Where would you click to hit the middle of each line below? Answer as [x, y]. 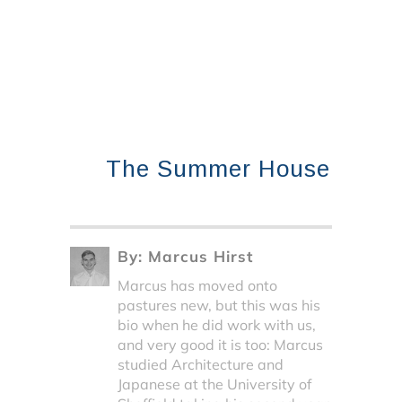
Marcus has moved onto [197, 285]
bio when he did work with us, [216, 325]
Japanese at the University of [214, 384]
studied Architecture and [200, 364]
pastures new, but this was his [218, 305]
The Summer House [218, 169]
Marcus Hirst [200, 256]
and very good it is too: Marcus [220, 345]
